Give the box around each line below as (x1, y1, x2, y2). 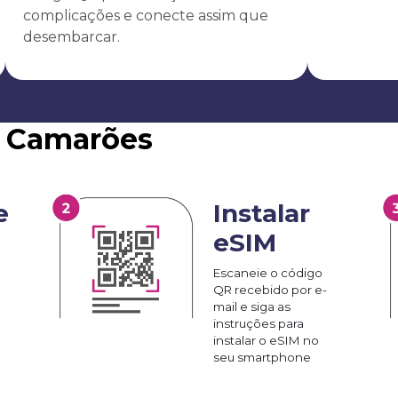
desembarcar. (22, 28, 120, 45)
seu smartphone (213, 349, 311, 364)
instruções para (213, 315, 304, 330)
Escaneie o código (213, 265, 322, 280)
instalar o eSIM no (213, 332, 319, 347)
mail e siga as (213, 298, 291, 314)
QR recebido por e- (213, 282, 327, 297)
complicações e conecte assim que (22, 6, 268, 24)
